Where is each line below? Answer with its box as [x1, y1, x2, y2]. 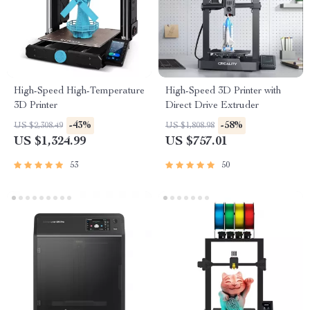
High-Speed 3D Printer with [165, 86, 281, 96]
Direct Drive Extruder [165, 101, 259, 111]
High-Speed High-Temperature [14, 86, 145, 96]
